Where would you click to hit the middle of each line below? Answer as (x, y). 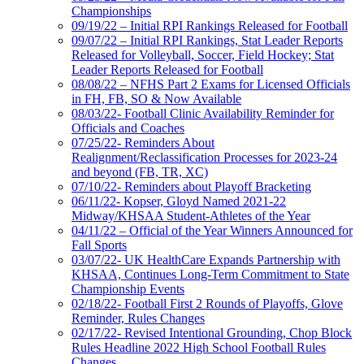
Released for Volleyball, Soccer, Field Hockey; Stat (203, 54)
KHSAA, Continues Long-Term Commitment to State (210, 274)
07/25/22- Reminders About (143, 142)
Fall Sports (99, 245)
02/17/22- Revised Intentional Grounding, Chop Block (212, 332)
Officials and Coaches (128, 128)
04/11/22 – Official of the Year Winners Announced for (212, 230)
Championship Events (128, 288)
